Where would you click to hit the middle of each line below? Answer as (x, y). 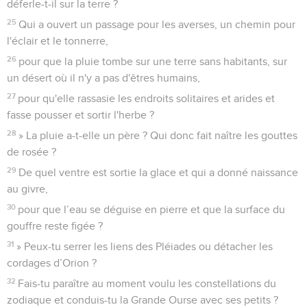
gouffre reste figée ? (55, 226)
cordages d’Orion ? (52, 263)
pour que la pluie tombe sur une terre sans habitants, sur (153, 61)
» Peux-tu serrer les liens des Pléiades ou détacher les (145, 246)
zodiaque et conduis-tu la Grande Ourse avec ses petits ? (143, 300)
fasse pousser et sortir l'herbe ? (81, 115)
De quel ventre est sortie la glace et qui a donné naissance (159, 172)
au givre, (27, 189)
